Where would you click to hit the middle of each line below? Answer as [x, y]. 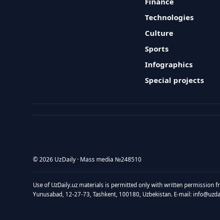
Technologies [169, 17]
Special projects [175, 80]
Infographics [169, 64]
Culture [159, 33]
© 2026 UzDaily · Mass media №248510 [87, 159]
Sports [157, 49]
